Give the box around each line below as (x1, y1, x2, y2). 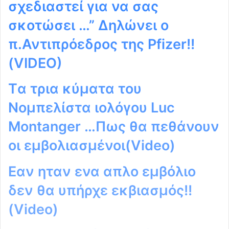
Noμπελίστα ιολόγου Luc (8, 99, 175, 117)
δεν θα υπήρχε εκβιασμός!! (8, 181, 192, 199)
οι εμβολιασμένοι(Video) (8, 137, 175, 154)
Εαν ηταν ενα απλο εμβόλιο (8, 163, 196, 180)
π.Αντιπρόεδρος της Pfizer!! (8, 35, 195, 53)
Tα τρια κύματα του (8, 80, 142, 98)
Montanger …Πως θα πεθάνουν (8, 118, 219, 135)
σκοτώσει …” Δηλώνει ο (8, 16, 169, 34)
